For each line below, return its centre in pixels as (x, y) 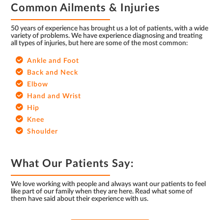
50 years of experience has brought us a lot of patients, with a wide (110, 28)
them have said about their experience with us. (80, 199)
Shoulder (43, 132)
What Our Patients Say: (73, 164)
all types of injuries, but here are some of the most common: (100, 43)
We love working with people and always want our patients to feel (109, 184)
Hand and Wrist (54, 96)
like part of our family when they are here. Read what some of (102, 192)
